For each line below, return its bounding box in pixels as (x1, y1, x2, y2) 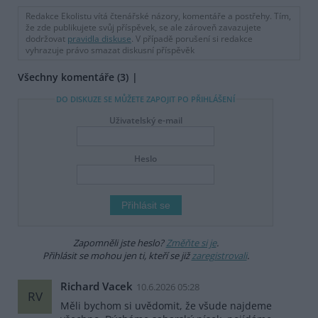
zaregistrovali (191, 248, 247, 262)
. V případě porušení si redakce (131, 32, 253, 45)
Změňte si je (165, 236, 216, 249)
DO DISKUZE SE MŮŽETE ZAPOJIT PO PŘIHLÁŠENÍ (56, 93, 235, 104)
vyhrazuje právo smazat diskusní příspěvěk (26, 43, 194, 56)
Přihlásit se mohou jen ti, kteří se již (42, 248, 192, 262)
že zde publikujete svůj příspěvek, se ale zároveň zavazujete (26, 21, 261, 33)
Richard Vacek (60, 278, 133, 293)
